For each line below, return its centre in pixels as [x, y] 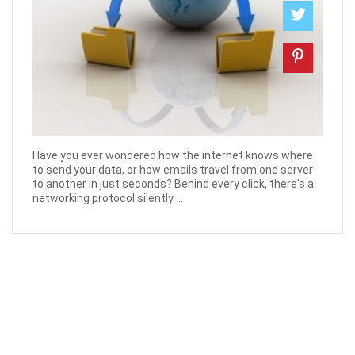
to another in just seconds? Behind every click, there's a [173, 184]
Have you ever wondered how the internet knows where [173, 156]
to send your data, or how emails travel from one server [173, 170]
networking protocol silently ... [108, 198]
